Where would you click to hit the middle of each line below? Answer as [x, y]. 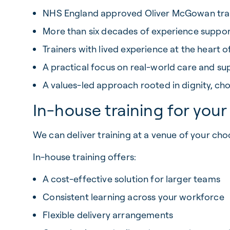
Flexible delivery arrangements [108, 215]
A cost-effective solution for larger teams [131, 179]
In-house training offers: [84, 157]
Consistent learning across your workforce [133, 197]
